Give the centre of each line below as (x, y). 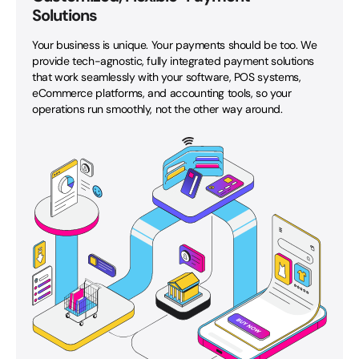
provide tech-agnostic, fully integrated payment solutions (173, 61)
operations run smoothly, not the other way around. (157, 109)
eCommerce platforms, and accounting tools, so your (162, 93)
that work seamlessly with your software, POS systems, (167, 77)
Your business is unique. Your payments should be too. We (175, 44)
